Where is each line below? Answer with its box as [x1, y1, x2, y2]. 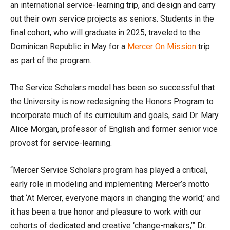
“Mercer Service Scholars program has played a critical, [10, 165, 207, 175]
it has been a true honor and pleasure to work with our [10, 206, 201, 217]
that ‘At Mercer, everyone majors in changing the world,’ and [10, 193, 220, 203]
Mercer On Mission [127, 41, 198, 51]
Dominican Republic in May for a [10, 41, 127, 51]
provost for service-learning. [10, 138, 114, 148]
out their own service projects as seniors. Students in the [10, 13, 214, 24]
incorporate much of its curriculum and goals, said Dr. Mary [10, 110, 219, 120]
